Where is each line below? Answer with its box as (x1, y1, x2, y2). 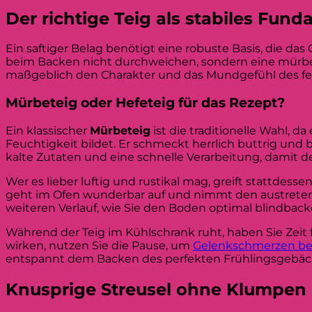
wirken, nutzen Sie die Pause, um (6, 238, 193, 252)
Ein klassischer (6, 123, 90, 137)
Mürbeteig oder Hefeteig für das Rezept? (6, 95, 285, 111)
